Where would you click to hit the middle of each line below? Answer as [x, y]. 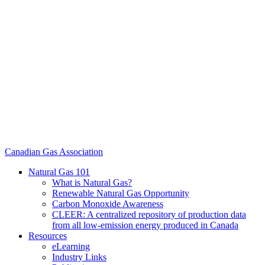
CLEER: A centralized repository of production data [149, 214]
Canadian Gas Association [54, 151]
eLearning [71, 246]
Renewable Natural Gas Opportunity [121, 193]
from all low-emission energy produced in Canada [145, 225]
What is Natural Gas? [92, 182]
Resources [48, 235]
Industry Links [79, 257]
